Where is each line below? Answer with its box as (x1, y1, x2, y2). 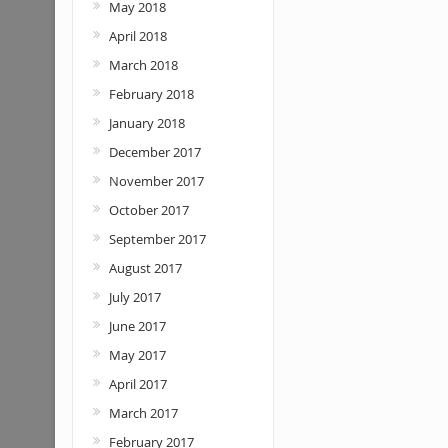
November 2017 (108, 172, 204, 190)
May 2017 (108, 346, 166, 364)
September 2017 (108, 230, 206, 248)
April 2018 (108, 27, 167, 45)
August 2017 (108, 259, 182, 277)
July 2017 (108, 288, 161, 306)
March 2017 (108, 404, 178, 422)
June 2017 (108, 317, 166, 335)
